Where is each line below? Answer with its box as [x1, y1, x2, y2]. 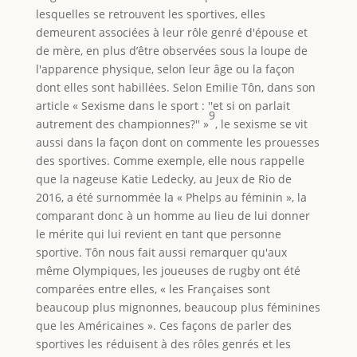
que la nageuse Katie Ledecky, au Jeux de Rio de [35, 171, 292, 186]
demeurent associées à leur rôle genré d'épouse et [35, 24, 308, 40]
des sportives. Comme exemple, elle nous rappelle [35, 152, 304, 168]
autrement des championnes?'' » [35, 116, 209, 131]
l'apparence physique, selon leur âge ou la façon [35, 61, 295, 76]
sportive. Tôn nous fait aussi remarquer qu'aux [35, 244, 287, 260]
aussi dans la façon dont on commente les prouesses [35, 134, 320, 150]
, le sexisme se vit [214, 116, 308, 131]
